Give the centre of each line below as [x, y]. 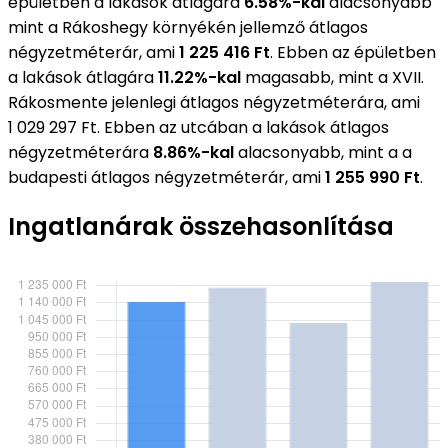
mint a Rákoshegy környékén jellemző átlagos [188, 27]
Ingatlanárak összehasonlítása [201, 227]
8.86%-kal [193, 152]
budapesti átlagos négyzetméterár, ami [166, 177]
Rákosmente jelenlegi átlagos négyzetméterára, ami [214, 102]
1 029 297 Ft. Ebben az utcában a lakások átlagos [198, 127]
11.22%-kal [199, 77]
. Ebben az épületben [353, 52]
